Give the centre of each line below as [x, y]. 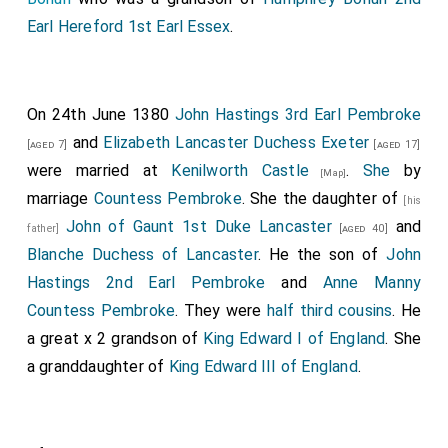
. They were [221, 310]
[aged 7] [47, 144]
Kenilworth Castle [240, 170]
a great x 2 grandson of [115, 338]
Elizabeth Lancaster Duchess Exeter [236, 142]
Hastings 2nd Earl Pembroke [146, 282]
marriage [60, 198]
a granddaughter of [97, 366]
